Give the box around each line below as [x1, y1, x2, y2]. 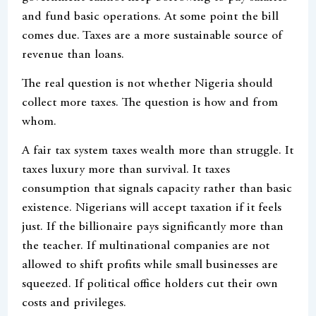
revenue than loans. [22, 48, 125, 61]
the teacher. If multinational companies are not [22, 240, 270, 253]
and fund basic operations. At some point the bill [22, 10, 279, 23]
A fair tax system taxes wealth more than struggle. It [22, 145, 294, 158]
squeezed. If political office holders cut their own [22, 278, 279, 291]
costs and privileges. [22, 297, 127, 310]
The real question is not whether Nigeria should [22, 77, 274, 90]
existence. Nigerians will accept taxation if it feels [22, 202, 282, 215]
